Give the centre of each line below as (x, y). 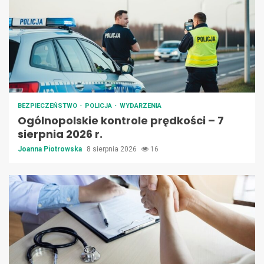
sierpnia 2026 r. (60, 134)
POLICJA (99, 106)
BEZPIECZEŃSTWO (48, 106)
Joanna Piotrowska (51, 149)
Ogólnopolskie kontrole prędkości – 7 (121, 121)
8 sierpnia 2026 (113, 149)
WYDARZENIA (141, 106)
